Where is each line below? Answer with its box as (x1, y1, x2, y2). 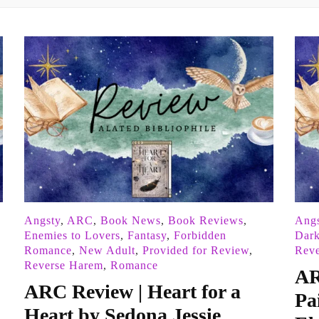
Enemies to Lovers (23, 229, 120, 242)
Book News (100, 214, 161, 227)
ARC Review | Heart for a (23, 281, 241, 303)
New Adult (78, 244, 135, 257)
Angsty (23, 214, 61, 227)
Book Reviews (167, 214, 244, 227)
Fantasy (127, 229, 167, 242)
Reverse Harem (23, 259, 103, 272)
